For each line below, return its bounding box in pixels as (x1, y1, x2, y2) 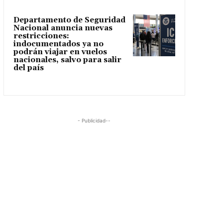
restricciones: (13, 31, 69, 41)
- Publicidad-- (78, 117, 111, 123)
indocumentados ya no (13, 39, 104, 49)
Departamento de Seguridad (13, 15, 125, 25)
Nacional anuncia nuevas (13, 23, 112, 33)
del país (13, 63, 44, 73)
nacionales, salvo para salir (13, 55, 121, 65)
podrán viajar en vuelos (13, 47, 107, 57)
